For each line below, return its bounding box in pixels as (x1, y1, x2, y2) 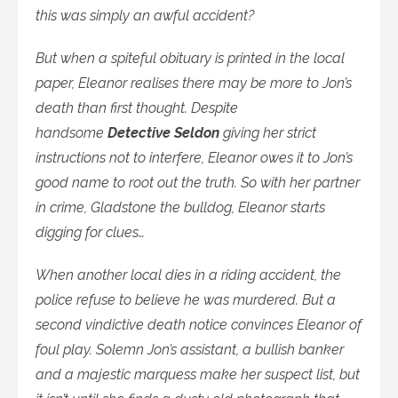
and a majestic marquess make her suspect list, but (36, 365, 360, 383)
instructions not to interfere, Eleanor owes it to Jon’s (36, 148, 353, 166)
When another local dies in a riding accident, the (36, 266, 341, 283)
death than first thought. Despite (36, 99, 238, 116)
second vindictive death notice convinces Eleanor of (36, 315, 362, 333)
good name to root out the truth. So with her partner (36, 173, 360, 191)
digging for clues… (36, 223, 145, 241)
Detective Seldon (107, 123, 219, 141)
